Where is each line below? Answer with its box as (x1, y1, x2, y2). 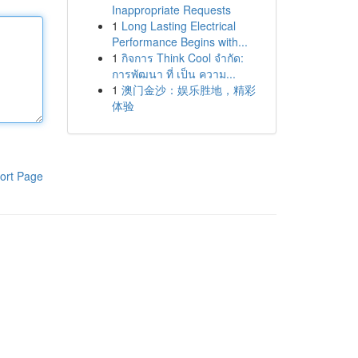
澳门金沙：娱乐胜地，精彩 (121, 82, 256, 97)
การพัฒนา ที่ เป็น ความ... (111, 66, 236, 82)
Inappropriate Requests (111, 2, 231, 18)
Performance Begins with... (111, 34, 248, 50)
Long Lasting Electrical (121, 18, 236, 34)
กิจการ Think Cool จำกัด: (121, 50, 244, 66)
